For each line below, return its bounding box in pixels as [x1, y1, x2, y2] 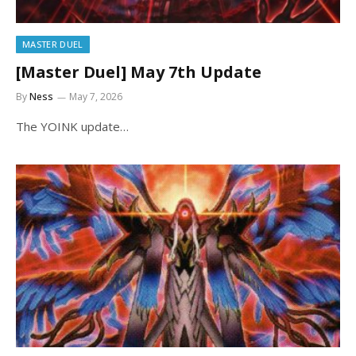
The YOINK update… [16, 118, 129, 134]
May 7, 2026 [69, 90, 122, 103]
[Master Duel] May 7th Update [16, 61, 261, 83]
